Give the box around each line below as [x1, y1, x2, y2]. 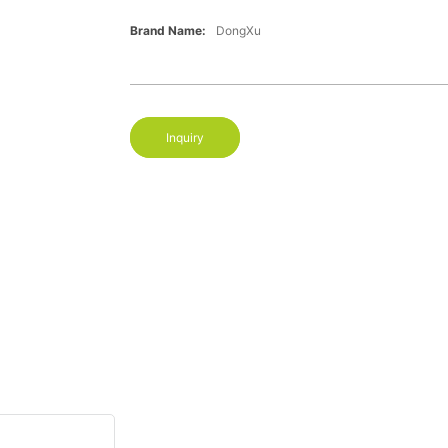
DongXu [215, 23, 261, 39]
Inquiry [165, 130, 204, 146]
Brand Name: [129, 23, 206, 39]
